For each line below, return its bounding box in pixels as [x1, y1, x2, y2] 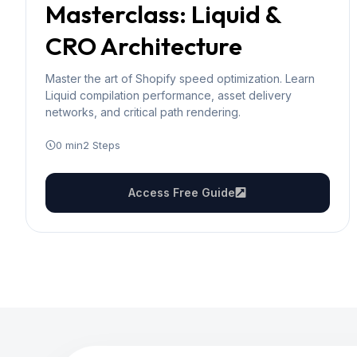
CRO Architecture [45, 30, 242, 61]
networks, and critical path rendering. [45, 105, 241, 119]
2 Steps [83, 139, 120, 151]
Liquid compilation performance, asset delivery [45, 88, 292, 102]
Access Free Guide [128, 186, 236, 199]
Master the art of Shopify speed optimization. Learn [45, 72, 315, 85]
